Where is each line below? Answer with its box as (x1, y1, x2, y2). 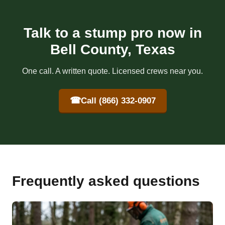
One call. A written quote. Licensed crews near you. (22, 67, 203, 76)
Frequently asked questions (12, 173, 200, 189)
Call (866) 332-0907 (80, 95, 156, 105)
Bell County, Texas (50, 42, 175, 58)
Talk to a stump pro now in (23, 25, 202, 41)
